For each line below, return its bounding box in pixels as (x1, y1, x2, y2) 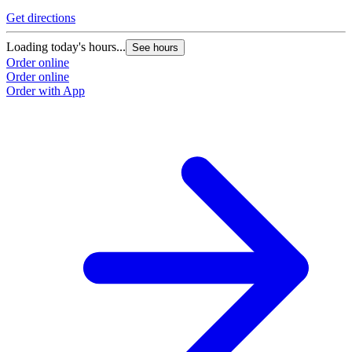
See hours (132, 42, 178, 54)
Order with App (6, 84, 85, 98)
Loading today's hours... (6, 40, 126, 54)
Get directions (6, 11, 75, 25)
